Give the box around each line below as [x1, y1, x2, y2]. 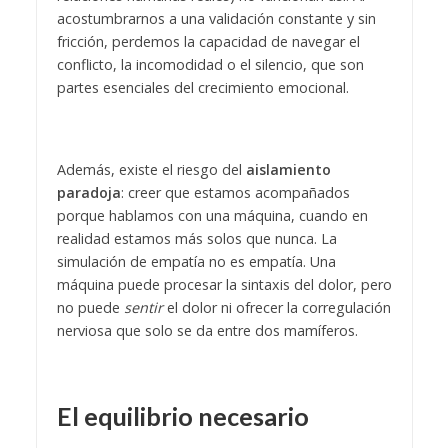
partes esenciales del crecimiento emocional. [56, 77, 349, 97]
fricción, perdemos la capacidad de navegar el [56, 31, 360, 51]
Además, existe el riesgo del [56, 159, 246, 179]
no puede [56, 297, 124, 317]
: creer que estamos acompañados [120, 182, 350, 202]
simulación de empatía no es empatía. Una [56, 251, 336, 271]
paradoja [56, 182, 121, 202]
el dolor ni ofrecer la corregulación [162, 297, 391, 317]
